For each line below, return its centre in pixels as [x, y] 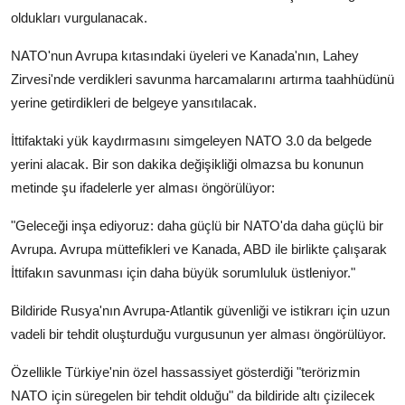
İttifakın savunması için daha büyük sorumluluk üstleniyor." [183, 273]
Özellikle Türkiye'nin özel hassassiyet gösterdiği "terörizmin [185, 372]
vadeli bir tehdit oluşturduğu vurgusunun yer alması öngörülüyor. [198, 334]
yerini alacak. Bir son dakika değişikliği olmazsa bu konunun [187, 165]
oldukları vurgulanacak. [79, 18]
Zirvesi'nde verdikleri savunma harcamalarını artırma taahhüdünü [202, 80]
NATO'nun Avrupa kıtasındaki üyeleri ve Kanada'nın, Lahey [185, 56]
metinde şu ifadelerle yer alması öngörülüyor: [143, 188]
